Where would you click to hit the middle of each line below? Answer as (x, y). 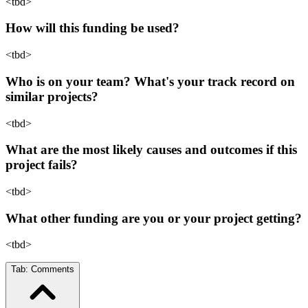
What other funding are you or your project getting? (154, 218)
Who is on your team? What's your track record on (150, 81)
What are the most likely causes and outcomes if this (151, 150)
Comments (53, 269)
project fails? (42, 165)
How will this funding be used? (92, 28)
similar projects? (52, 96)
